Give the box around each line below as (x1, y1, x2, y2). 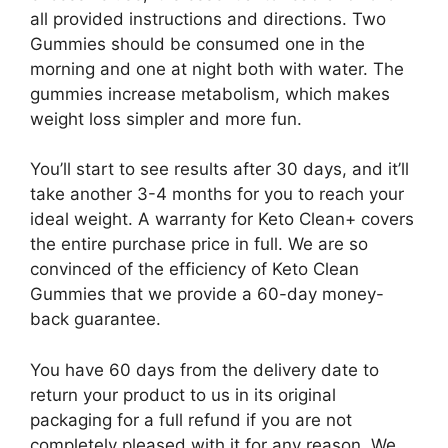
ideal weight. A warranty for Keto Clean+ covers (30, 209, 414, 229)
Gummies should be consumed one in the (30, 33, 365, 54)
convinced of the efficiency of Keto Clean (30, 259, 359, 279)
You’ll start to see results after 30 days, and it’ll (30, 159, 409, 179)
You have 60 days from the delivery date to (30, 359, 379, 380)
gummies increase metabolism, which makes (30, 83, 390, 104)
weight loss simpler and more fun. (30, 108, 302, 129)
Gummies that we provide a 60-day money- (30, 284, 384, 304)
